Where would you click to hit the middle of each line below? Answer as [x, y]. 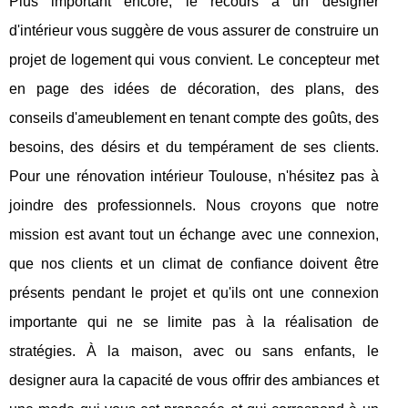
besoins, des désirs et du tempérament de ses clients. [194, 147]
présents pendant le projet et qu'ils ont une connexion [194, 292]
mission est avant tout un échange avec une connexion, [194, 234]
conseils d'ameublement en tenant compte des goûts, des [194, 117]
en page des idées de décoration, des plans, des [194, 88]
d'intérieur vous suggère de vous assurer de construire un [194, 30]
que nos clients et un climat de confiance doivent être [194, 263]
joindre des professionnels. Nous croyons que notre [194, 205]
